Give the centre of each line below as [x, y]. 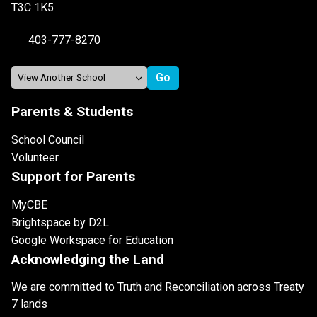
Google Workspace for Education [92, 240]
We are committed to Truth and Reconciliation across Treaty [158, 287]
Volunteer [35, 157]
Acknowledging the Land [88, 259]
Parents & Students [72, 111]
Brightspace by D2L [60, 222]
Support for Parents [73, 176]
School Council [48, 139]
